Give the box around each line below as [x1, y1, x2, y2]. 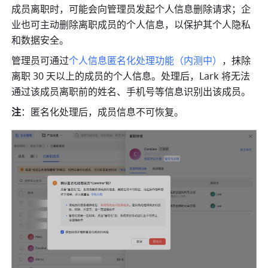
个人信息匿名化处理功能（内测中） [69, 54, 223, 69]
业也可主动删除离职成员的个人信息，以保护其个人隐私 [11, 18, 251, 33]
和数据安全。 [11, 33, 69, 48]
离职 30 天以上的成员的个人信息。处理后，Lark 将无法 [11, 69, 251, 84]
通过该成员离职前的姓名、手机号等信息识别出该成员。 [11, 85, 251, 100]
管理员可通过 [11, 54, 69, 69]
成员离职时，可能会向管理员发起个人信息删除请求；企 [11, 2, 251, 17]
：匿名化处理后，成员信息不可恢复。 [21, 105, 184, 120]
